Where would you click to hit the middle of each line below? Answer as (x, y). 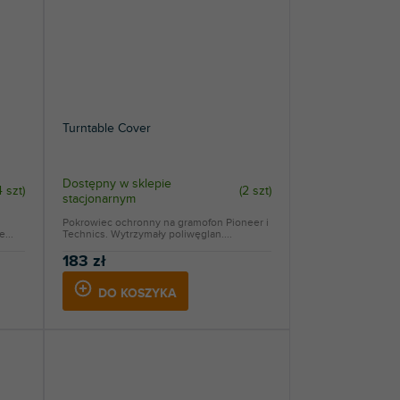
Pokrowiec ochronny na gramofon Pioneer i (165, 222)
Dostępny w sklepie (117, 183)
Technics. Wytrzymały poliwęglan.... (147, 233)
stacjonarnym (99, 198)
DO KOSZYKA (137, 293)
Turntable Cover (106, 128)
